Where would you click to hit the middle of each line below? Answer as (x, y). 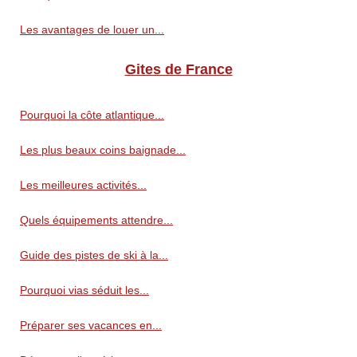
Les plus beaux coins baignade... (103, 150)
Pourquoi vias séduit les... (84, 290)
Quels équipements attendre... (96, 220)
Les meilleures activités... (83, 185)
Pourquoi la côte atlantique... (92, 115)
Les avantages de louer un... (92, 30)
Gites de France (178, 70)
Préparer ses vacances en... (91, 326)
